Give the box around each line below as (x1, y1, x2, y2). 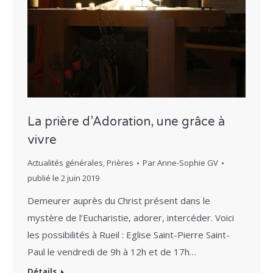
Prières (107, 157, 133, 169)
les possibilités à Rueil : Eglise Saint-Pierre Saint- (27, 229, 230, 241)
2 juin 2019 (61, 172, 99, 184)
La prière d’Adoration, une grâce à (27, 115, 225, 130)
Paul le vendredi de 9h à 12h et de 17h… (27, 246, 196, 258)
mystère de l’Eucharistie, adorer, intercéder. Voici (27, 211, 234, 224)
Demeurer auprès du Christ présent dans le (27, 194, 210, 207)
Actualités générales (27, 157, 103, 169)
